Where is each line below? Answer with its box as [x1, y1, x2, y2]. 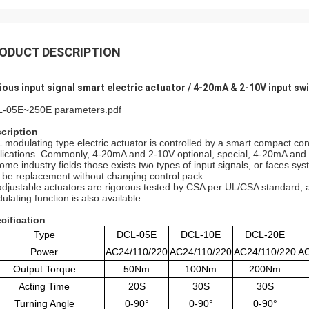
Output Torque [12, 263, 76, 275]
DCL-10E [181, 229, 221, 240]
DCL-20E [245, 229, 285, 240]
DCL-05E [117, 229, 157, 240]
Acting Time [19, 281, 70, 292]
